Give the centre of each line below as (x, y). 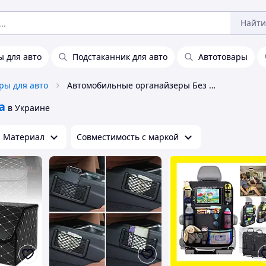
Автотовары (223, 57)
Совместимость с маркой (128, 137)
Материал (24, 137)
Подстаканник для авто (120, 57)
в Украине (29, 108)
